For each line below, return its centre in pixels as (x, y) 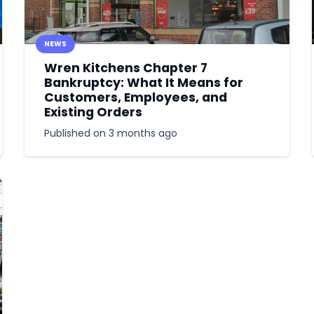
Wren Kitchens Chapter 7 (126, 68)
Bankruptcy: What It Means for (144, 83)
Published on (77, 133)
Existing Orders (94, 112)
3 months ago (143, 133)
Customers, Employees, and (136, 98)
